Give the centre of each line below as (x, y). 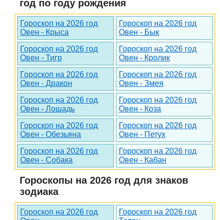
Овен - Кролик (144, 58)
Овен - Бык (139, 32)
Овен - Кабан (143, 160)
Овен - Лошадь (47, 109)
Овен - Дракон (46, 83)
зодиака (39, 192)
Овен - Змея (141, 83)
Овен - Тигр (41, 58)
